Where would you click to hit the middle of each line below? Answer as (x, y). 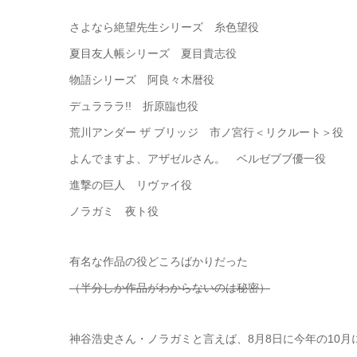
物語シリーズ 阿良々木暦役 (142, 79)
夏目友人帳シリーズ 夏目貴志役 (153, 53)
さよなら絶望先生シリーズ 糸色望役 (164, 27)
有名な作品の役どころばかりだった (159, 262)
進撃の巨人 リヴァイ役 (131, 184)
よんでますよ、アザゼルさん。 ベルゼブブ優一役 (198, 158)
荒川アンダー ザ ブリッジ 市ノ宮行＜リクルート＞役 (206, 132)
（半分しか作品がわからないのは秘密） (170, 288)
